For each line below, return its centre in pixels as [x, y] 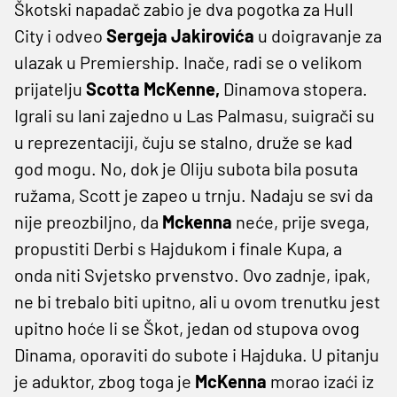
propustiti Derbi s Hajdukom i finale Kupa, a [178, 248]
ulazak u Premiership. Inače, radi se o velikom [188, 62]
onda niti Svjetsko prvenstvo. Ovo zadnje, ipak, [192, 274]
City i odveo [58, 35]
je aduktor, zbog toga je [105, 381]
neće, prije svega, [303, 221]
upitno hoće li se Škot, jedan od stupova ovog [187, 327]
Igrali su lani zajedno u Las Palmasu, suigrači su [195, 115]
